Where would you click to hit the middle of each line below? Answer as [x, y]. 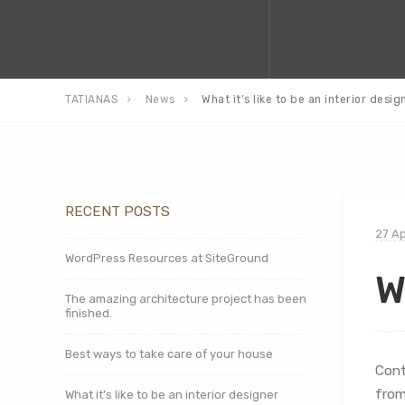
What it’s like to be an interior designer [172, 395]
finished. [89, 313]
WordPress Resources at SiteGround [167, 258]
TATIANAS [92, 99]
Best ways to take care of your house [169, 354]
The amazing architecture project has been [186, 299]
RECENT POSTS [118, 211]
